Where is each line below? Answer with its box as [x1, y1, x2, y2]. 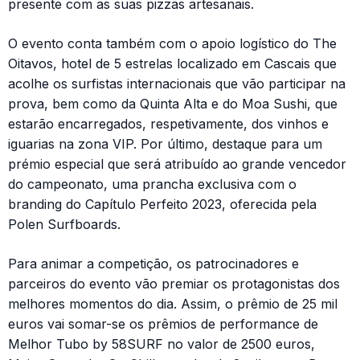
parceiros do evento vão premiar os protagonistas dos [8, 276, 340, 292]
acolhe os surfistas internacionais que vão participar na [8, 76, 346, 92]
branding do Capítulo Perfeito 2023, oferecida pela [8, 196, 317, 213]
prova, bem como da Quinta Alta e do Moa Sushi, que [8, 96, 337, 112]
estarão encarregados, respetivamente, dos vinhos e [8, 116, 329, 133]
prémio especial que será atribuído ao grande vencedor [8, 156, 346, 173]
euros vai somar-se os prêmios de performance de [8, 316, 318, 333]
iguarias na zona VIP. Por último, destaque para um [8, 136, 322, 153]
